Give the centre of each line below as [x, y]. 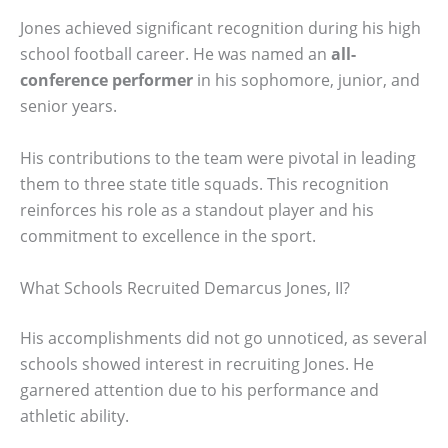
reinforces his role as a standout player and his [197, 210]
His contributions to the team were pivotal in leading [218, 158]
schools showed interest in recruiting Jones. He [197, 363]
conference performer [106, 80]
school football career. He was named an [175, 54]
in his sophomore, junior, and [306, 80]
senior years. [68, 106]
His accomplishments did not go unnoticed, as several [223, 337]
